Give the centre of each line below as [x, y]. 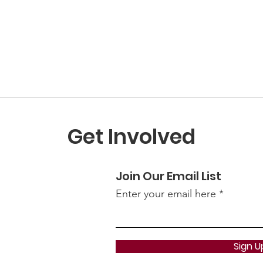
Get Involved [131, 136]
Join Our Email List [168, 176]
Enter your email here [166, 194]
